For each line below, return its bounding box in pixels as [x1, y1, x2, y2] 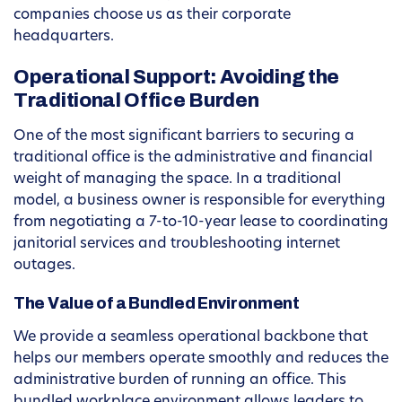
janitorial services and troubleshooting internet [13, 237, 340, 252]
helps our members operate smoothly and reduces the [13, 352, 389, 367]
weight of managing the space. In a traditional [13, 172, 341, 188]
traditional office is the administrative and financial [13, 151, 372, 166]
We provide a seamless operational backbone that [13, 330, 368, 345]
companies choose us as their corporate [13, 8, 291, 23]
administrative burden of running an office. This [13, 373, 346, 389]
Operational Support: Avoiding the [13, 66, 340, 89]
